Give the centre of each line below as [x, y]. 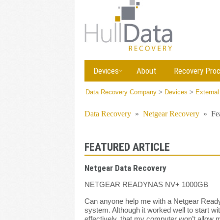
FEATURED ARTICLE [127, 147]
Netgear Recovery [171, 114]
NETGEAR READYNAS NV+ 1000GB [146, 184]
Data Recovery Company [121, 92]
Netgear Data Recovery [125, 168]
